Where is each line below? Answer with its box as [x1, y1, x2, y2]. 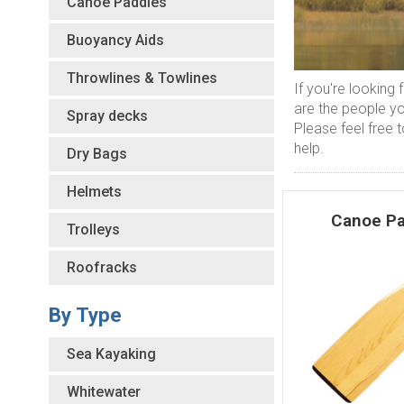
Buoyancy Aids [66, 31, 164, 49]
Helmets [66, 182, 122, 200]
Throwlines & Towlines [66, 69, 217, 87]
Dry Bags [66, 144, 127, 162]
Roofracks [66, 258, 137, 276]
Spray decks [66, 106, 148, 124]
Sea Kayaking [66, 344, 156, 363]
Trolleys [66, 220, 120, 238]
